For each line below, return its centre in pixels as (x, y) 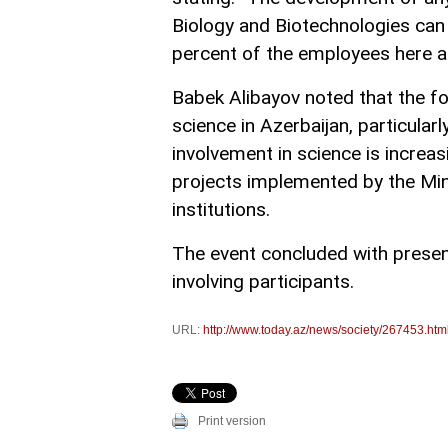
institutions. (221, 210)
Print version (232, 421)
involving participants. (263, 282)
